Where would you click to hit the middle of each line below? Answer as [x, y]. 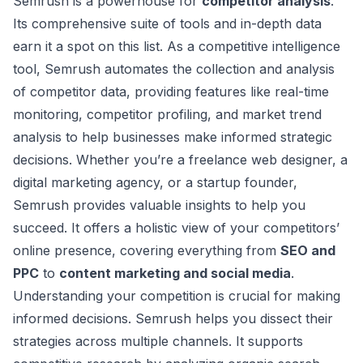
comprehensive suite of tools [121, 23]
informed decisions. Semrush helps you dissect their [173, 318]
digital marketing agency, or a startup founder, [155, 182]
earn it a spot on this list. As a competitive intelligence [177, 46]
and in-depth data [266, 23]
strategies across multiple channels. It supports [158, 341]
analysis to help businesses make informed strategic [173, 137]
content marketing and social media [175, 273]
